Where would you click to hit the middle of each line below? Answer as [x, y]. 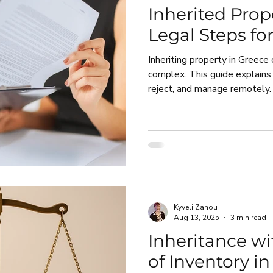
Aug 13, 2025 [197, 218]
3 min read [248, 218]
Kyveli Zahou [196, 207]
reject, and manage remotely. [210, 89]
